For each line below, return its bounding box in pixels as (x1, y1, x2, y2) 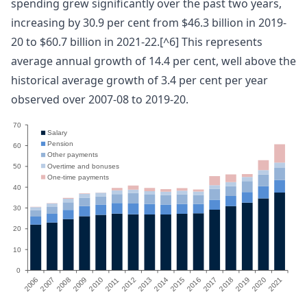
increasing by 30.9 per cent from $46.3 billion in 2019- (11, 14, 286, 30)
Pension (47, 140, 73, 148)
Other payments (47, 151, 98, 159)
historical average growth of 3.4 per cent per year (11, 72, 268, 88)
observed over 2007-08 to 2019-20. (11, 91, 188, 107)
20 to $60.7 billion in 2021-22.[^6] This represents (11, 34, 262, 49)
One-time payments (47, 173, 109, 181)
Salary (47, 128, 67, 136)
